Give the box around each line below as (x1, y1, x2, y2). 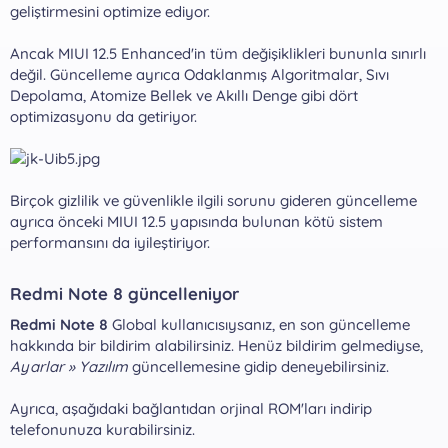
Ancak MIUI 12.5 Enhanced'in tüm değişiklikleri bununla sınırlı (10, 43, 426, 63)
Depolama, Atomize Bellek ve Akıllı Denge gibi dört (10, 85, 358, 105)
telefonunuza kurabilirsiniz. (10, 419, 195, 439)
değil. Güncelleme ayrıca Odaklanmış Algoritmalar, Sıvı (10, 64, 389, 84)
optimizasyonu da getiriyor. (10, 106, 197, 126)
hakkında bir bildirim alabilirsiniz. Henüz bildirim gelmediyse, (10, 335, 423, 355)
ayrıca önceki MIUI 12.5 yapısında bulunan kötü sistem (10, 211, 383, 231)
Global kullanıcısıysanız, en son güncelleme (108, 314, 410, 334)
